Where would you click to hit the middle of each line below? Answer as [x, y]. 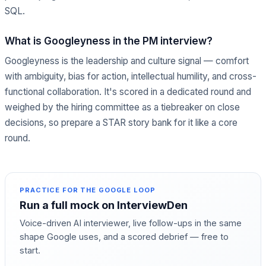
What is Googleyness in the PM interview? [109, 41]
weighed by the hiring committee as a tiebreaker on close [122, 107]
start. [30, 250]
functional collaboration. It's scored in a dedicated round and [128, 92]
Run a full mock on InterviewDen [104, 205]
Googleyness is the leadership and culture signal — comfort [127, 61]
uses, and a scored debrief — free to [153, 237]
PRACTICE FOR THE [59, 190]
